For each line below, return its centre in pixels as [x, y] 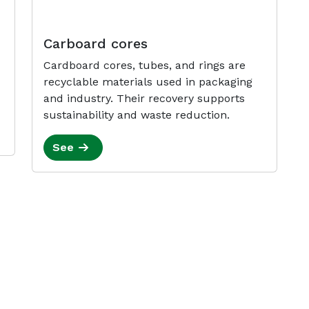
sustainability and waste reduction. [137, 114]
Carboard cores [96, 43]
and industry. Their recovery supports [144, 98]
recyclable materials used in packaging [148, 81]
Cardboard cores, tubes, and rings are [144, 65]
